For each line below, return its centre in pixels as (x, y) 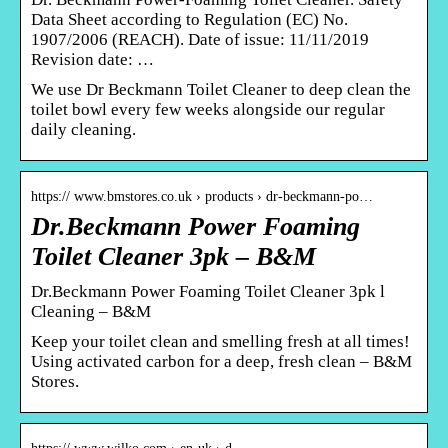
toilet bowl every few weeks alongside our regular (208, 109)
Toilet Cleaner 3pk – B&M (173, 256)
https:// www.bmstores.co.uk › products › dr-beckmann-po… (202, 196)
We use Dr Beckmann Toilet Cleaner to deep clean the (221, 89)
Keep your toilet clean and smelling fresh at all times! (220, 341)
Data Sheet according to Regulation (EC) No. (189, 19)
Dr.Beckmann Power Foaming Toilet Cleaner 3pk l (208, 291)
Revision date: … (92, 59)
